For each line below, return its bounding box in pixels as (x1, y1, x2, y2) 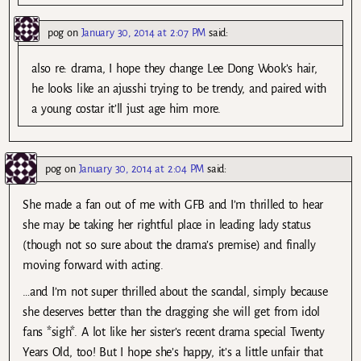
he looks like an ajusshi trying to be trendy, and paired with (31, 82, 327, 96)
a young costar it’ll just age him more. (31, 102, 221, 116)
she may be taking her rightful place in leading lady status (23, 218, 311, 232)
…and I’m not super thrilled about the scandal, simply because (23, 285, 328, 299)
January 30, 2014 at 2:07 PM (81, 27, 206, 39)
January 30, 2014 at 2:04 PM (78, 163, 205, 176)
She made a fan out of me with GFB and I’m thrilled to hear (23, 198, 323, 212)
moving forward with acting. (23, 259, 164, 272)
